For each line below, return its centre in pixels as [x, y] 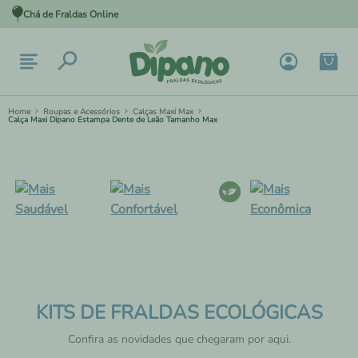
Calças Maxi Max [163, 112]
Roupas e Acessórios [82, 112]
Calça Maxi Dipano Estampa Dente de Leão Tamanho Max [113, 120]
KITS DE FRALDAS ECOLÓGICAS [179, 312]
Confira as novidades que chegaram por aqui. [179, 339]
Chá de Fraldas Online [70, 14]
